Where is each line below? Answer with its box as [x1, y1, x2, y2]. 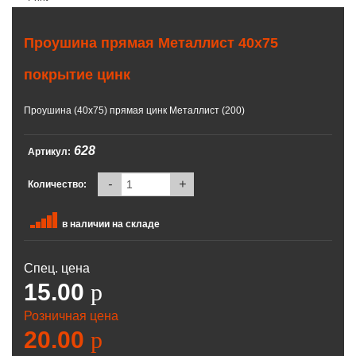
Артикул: [28, 145, 71, 157]
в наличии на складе [62, 218, 160, 230]
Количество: [28, 178, 87, 190]
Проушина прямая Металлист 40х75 [24, 34, 278, 51]
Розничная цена [24, 308, 118, 323]
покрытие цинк [24, 66, 130, 83]
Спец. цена [24, 261, 90, 275]
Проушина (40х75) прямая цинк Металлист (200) [24, 104, 245, 116]
